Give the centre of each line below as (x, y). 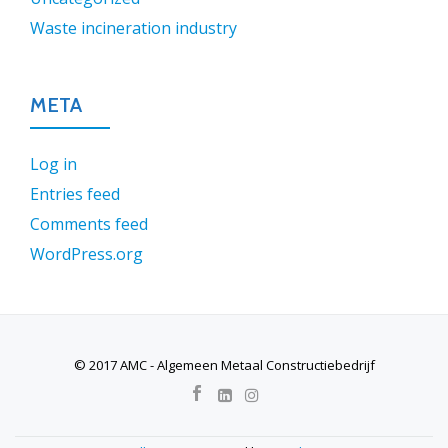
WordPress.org (86, 254)
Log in (53, 164)
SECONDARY (66, 386)
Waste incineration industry (133, 28)
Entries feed (75, 194)
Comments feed (89, 224)
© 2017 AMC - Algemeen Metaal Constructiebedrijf (224, 365)
